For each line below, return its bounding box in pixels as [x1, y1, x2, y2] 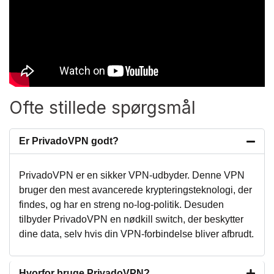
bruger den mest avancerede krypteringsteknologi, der [19, 184, 252, 195]
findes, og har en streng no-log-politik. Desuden [19, 199, 224, 210]
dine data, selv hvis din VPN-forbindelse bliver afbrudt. [19, 228, 254, 239]
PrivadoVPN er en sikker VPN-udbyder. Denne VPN [19, 169, 245, 180]
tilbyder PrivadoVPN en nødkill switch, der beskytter [19, 213, 243, 224]
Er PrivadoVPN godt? [19, 135, 119, 146]
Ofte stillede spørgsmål [9, 97, 196, 118]
